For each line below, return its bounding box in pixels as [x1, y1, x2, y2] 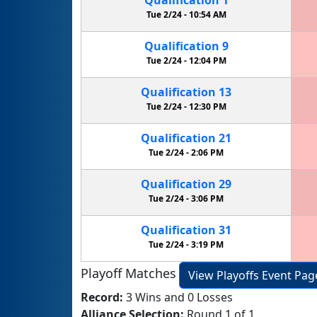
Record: [81, 289, 126, 305]
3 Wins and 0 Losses [126, 289, 233, 305]
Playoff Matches [81, 265, 176, 282]
